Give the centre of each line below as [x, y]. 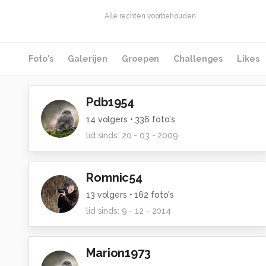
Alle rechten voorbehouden [150, 16]
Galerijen [88, 59]
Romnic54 [115, 178]
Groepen [141, 59]
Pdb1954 [110, 102]
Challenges [198, 59]
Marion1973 [118, 253]
